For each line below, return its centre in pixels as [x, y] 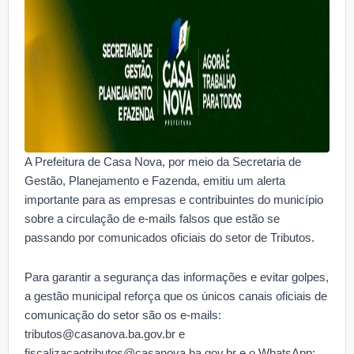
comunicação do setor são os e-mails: [123, 315]
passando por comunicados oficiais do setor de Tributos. [169, 238]
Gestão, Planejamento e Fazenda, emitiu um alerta [155, 181]
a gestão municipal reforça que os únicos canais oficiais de [176, 296]
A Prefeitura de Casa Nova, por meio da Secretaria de [163, 162]
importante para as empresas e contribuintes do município [174, 200]
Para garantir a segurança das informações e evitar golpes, [177, 277]
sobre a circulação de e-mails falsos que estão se [152, 219]
